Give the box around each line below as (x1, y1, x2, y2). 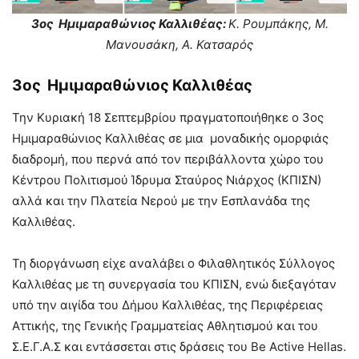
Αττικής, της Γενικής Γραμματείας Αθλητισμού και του (12, 318, 318, 333)
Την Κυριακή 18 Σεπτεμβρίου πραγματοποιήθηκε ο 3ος (12, 110, 327, 125)
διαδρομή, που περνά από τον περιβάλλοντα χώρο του (12, 151, 324, 167)
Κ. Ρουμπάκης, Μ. (228, 16, 329, 31)
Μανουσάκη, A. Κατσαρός (106, 37, 253, 52)
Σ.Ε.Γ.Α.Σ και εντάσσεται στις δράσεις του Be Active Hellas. (12, 339, 346, 354)
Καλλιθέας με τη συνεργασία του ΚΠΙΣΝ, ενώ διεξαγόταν (12, 276, 337, 292)
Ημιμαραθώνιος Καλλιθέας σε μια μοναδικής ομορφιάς (12, 131, 329, 146)
